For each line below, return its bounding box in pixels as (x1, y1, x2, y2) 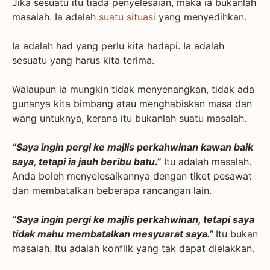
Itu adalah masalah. (161, 155, 251, 168)
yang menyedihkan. (155, 10, 246, 23)
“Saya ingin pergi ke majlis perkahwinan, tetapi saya (12, 213, 254, 225)
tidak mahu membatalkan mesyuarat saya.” (12, 227, 216, 240)
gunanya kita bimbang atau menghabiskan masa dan (12, 97, 252, 110)
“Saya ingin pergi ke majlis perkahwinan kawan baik (12, 140, 253, 153)
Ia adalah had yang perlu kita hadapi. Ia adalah (12, 39, 224, 52)
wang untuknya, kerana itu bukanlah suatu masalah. (12, 111, 246, 124)
